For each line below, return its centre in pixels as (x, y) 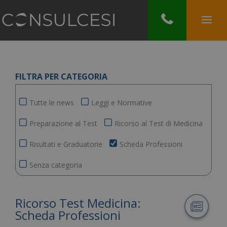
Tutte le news (52, 103)
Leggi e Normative (122, 103)
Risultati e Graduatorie (66, 144)
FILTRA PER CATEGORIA (61, 77)
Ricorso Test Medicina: (78, 203)
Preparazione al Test (63, 123)
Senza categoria (56, 165)
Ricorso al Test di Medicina (159, 123)
